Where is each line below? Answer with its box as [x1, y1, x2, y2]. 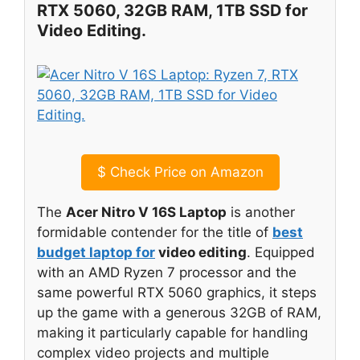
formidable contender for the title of [37, 223, 272, 240]
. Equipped [247, 243, 315, 260]
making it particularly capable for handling [37, 324, 308, 341]
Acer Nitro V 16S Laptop [66, 203, 227, 220]
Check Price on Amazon [105, 163, 264, 180]
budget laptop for [37, 243, 155, 260]
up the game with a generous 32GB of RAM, [37, 304, 321, 321]
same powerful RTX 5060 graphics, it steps [37, 284, 317, 301]
